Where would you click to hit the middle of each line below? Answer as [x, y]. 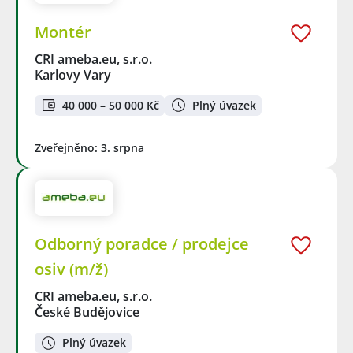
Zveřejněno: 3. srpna [89, 148]
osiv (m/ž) [71, 269]
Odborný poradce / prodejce [142, 243]
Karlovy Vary [73, 74]
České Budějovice [87, 312]
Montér [63, 32]
